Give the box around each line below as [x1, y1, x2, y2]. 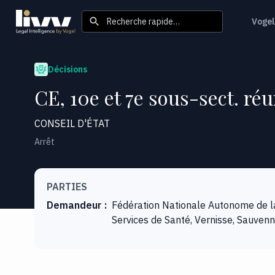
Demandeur [47, 198, 102, 211]
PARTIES [47, 180, 87, 193]
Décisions [48, 63, 87, 75]
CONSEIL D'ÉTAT [34, 117, 110, 130]
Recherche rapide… [107, 15, 180, 27]
